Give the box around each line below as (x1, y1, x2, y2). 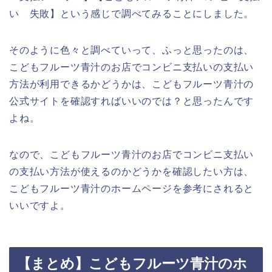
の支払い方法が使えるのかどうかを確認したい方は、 (9, 166, 254, 177)
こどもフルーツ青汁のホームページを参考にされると (9, 183, 254, 194)
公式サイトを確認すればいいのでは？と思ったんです (9, 95, 254, 106)
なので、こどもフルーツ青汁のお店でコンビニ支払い (9, 149, 254, 160)
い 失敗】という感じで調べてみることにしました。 (9, 8, 254, 19)
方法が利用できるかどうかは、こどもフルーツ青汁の (9, 78, 254, 89)
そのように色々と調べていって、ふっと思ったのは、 (9, 44, 254, 55)
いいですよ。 (9, 200, 70, 211)
